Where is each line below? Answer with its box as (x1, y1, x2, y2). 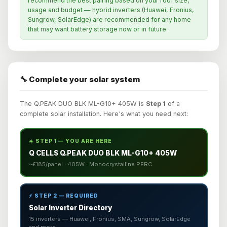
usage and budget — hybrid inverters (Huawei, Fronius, (27, 6, 194, 14)
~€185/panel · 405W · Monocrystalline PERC (29, 161, 152, 168)
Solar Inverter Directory (28, 204, 112, 212)
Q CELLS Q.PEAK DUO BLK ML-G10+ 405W (29, 149, 177, 158)
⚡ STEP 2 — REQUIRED (28, 193, 98, 199)
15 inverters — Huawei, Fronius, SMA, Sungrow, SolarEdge (28, 215, 191, 223)
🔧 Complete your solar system (19, 74, 140, 85)
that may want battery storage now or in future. (27, 25, 168, 33)
